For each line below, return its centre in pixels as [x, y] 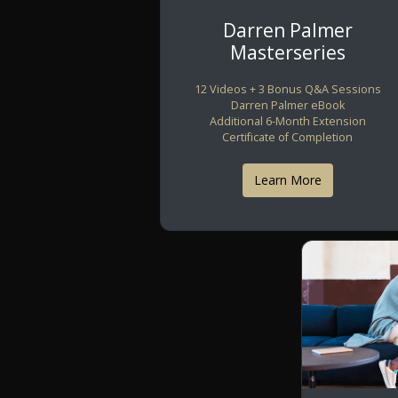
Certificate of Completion [288, 137]
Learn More [287, 180]
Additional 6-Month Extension [287, 121]
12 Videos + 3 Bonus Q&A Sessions [287, 89]
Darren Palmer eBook [287, 105]
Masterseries [287, 52]
